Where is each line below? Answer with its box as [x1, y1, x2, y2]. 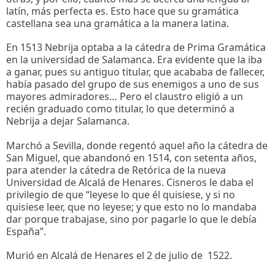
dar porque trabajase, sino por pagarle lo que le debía [6, 212, 257, 226]
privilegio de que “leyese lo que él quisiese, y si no [6, 187, 235, 201]
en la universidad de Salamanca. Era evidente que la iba [6, 53, 262, 67]
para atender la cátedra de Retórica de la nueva [6, 163, 226, 177]
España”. [6, 224, 46, 238]
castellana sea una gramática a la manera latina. [6, 17, 229, 31]
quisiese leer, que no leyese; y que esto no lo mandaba [6, 199, 257, 214]
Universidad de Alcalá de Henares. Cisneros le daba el [6, 175, 254, 189]
